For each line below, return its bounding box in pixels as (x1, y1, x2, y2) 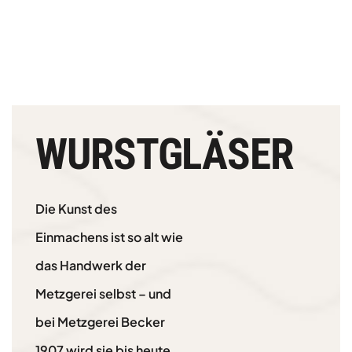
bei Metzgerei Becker (35, 313, 165, 331)
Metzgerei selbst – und (35, 285, 171, 302)
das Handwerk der (35, 257, 146, 274)
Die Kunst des (35, 200, 117, 218)
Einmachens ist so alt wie (35, 229, 183, 246)
